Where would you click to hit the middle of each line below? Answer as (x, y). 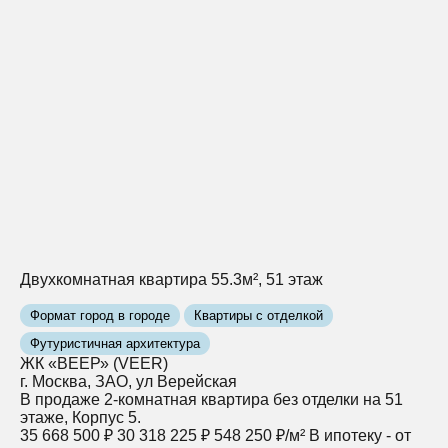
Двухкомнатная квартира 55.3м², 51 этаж (171, 279)
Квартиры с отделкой (258, 315)
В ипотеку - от (360, 435)
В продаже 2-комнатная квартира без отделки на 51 (211, 399)
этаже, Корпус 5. (80, 417)
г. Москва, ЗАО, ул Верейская (128, 381)
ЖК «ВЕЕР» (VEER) (94, 363)
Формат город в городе (100, 315)
